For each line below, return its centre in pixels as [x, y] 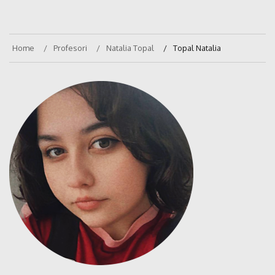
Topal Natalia [197, 48]
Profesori [70, 48]
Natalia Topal [130, 48]
